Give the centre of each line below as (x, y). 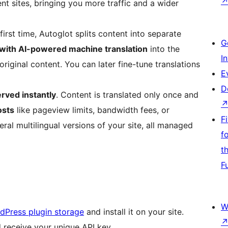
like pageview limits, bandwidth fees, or (92, 110)
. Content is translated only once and (127, 95)
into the (164, 49)
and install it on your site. (134, 212)
